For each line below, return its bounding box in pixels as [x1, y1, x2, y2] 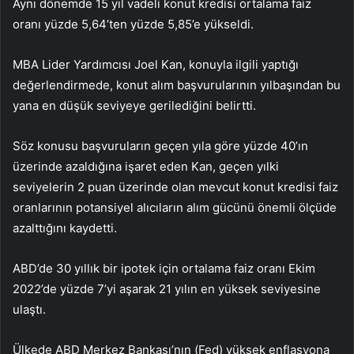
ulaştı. [13, 301, 46, 317]
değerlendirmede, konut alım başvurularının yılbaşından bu [13, 77, 341, 92]
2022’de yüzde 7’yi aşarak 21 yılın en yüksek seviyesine [13, 281, 321, 296]
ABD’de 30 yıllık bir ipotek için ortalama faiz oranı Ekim [13, 260, 315, 276]
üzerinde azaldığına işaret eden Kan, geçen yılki [13, 158, 279, 174]
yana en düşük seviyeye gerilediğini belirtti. [13, 97, 256, 113]
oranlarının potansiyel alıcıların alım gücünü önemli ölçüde [13, 199, 337, 215]
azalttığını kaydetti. [13, 220, 117, 235]
